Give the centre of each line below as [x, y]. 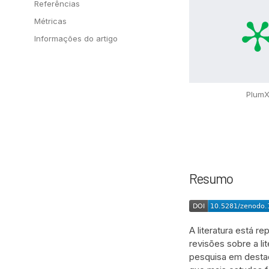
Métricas [50, 21]
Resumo [211, 178]
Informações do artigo [76, 38]
